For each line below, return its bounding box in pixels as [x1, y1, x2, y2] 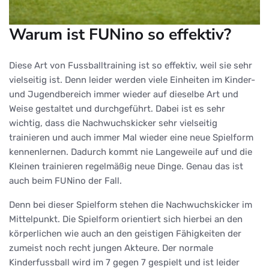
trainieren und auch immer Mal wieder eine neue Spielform [9, 131, 253, 143]
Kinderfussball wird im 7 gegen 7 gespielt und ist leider [9, 256, 240, 268]
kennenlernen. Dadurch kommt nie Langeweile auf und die [9, 146, 252, 157]
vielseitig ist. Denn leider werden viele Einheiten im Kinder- [9, 74, 255, 85]
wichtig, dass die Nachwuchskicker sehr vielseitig [9, 117, 217, 128]
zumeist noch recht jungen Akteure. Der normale [9, 242, 213, 253]
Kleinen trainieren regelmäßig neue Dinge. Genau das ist [9, 160, 243, 172]
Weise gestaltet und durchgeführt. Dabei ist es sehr [9, 103, 225, 114]
